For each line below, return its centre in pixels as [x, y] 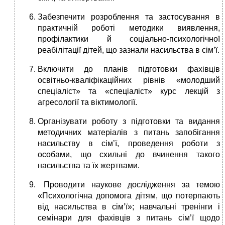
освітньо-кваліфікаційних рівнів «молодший [129, 80]
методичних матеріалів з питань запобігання [129, 133]
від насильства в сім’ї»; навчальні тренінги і [129, 207]
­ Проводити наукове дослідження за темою [129, 185]
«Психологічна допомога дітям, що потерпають [129, 196]
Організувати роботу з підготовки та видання [129, 122]
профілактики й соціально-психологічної [129, 39]
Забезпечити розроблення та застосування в [129, 17]
